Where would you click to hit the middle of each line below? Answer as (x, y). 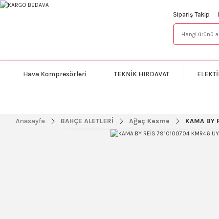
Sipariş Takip (191, 15)
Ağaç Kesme (149, 121)
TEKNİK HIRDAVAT (141, 74)
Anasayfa (30, 121)
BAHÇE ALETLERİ (87, 121)
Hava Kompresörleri (54, 74)
